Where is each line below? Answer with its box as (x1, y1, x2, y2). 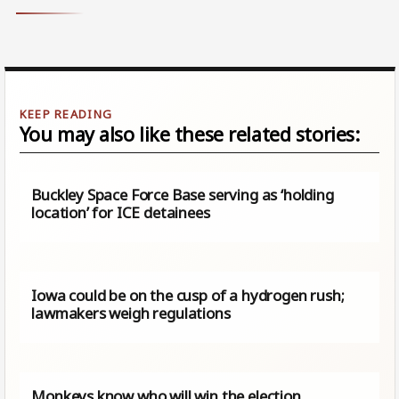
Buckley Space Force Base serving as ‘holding (31, 183, 334, 205)
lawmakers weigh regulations (31, 302, 231, 323)
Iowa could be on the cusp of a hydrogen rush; (31, 284, 345, 305)
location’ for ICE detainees (31, 201, 210, 223)
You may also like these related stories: (19, 120, 360, 147)
